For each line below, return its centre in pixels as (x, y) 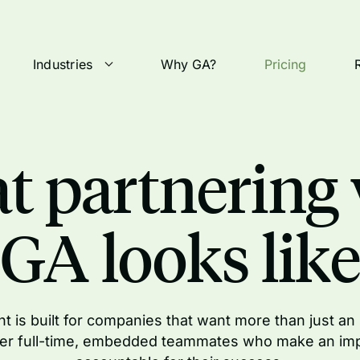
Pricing (286, 64)
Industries (63, 64)
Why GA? (189, 64)
